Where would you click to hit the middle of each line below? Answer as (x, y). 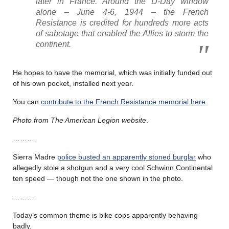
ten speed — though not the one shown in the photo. (98, 178)
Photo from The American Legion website (79, 120)
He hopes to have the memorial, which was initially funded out (112, 72)
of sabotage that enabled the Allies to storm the (122, 33)
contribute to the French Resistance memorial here (123, 101)
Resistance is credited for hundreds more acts (122, 22)
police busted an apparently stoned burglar (127, 157)
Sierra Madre (35, 157)
